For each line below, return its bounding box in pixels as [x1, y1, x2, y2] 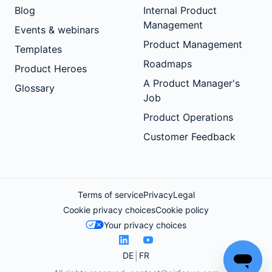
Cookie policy [155, 204, 209, 215]
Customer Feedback [143, 130, 236, 143]
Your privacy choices [104, 219, 186, 230]
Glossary [15, 81, 55, 94]
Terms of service [77, 189, 143, 200]
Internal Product [143, 4, 217, 16]
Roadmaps [143, 57, 192, 70]
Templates [15, 42, 62, 55]
